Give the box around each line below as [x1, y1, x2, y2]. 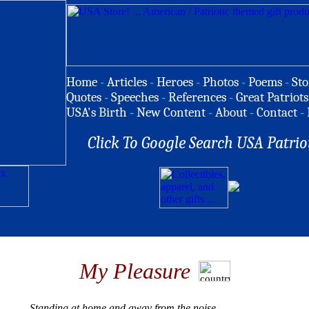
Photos [203, 74, 239, 90]
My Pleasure [79, 259, 190, 283]
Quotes [66, 90, 101, 105]
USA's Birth [66, 105, 127, 120]
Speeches [111, 90, 159, 105]
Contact [257, 105, 297, 120]
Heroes [157, 74, 193, 90]
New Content [137, 105, 206, 120]
